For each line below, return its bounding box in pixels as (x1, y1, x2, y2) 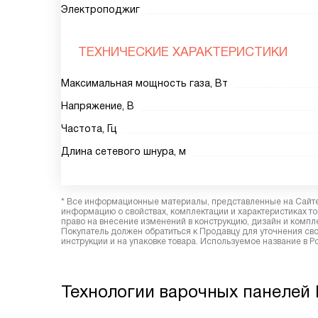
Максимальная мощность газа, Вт (61, 77, 228, 89)
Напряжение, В (61, 100, 134, 111)
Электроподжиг (61, 4, 140, 15)
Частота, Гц (61, 123, 117, 134)
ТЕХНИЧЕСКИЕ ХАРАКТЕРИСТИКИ (78, 45, 287, 59)
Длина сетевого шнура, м (61, 146, 186, 157)
